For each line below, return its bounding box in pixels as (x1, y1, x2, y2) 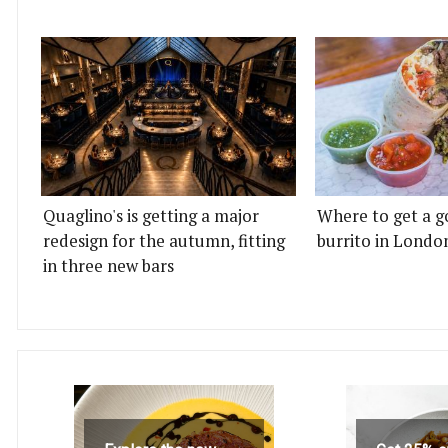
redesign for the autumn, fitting (43, 230, 285, 252)
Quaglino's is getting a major (43, 205, 259, 227)
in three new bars (43, 255, 174, 277)
